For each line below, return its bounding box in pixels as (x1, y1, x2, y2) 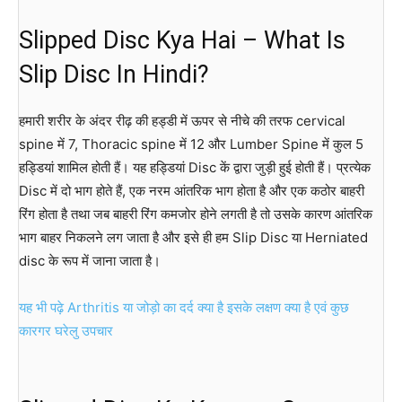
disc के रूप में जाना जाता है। (19, 251, 161, 269)
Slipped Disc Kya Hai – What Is (19, 25, 345, 55)
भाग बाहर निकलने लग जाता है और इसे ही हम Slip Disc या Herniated (19, 228, 368, 246)
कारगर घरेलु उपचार (19, 321, 113, 339)
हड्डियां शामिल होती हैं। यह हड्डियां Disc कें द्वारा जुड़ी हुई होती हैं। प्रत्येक (19, 158, 371, 176)
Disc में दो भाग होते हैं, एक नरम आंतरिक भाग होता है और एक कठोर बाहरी (19, 181, 364, 199)
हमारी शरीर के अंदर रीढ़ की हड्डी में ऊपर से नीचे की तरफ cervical (19, 111, 345, 129)
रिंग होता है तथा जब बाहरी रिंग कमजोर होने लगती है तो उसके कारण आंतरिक (19, 205, 372, 223)
